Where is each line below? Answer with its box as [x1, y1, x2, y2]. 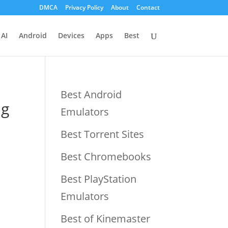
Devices [58, 31, 84, 40]
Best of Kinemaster [61, 212, 151, 225]
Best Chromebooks [61, 150, 152, 163]
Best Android [61, 88, 122, 101]
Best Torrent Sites [61, 127, 145, 141]
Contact [136, 3, 160, 12]
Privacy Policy [65, 3, 103, 12]
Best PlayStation [61, 172, 137, 186]
